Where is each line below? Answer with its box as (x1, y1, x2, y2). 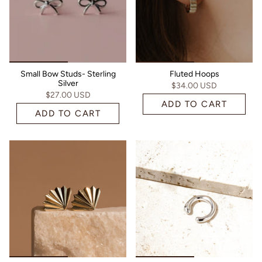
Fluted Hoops (169, 68, 219, 79)
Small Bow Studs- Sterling (20, 68, 116, 79)
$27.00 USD (45, 89, 91, 100)
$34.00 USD (171, 80, 217, 91)
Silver (57, 78, 78, 88)
